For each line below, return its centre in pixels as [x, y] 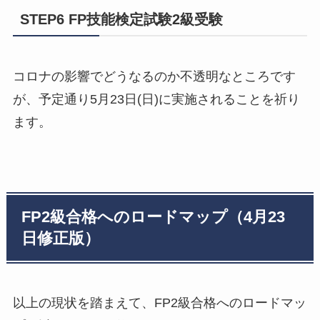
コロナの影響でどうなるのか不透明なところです [154, 76]
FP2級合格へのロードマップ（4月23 [154, 217]
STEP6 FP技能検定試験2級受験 [121, 20]
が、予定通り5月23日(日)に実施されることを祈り [156, 99]
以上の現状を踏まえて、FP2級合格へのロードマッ [159, 302]
